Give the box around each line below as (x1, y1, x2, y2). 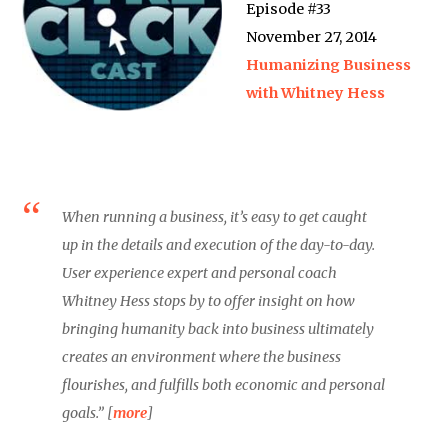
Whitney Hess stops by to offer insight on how (62, 292, 356, 310)
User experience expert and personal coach (62, 264, 338, 282)
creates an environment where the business (62, 348, 342, 366)
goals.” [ (62, 404, 114, 422)
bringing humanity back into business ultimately (62, 320, 375, 338)
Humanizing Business (246, 56, 412, 74)
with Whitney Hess (246, 84, 386, 102)
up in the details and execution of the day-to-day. (62, 236, 376, 254)
